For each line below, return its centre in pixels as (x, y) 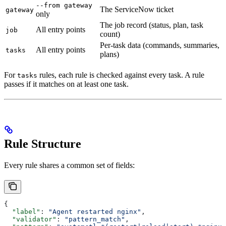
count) (110, 34)
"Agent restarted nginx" (95, 211)
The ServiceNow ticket (137, 10)
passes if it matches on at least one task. (66, 84)
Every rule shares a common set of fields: (69, 165)
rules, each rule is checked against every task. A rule (121, 75)
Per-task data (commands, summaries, (160, 45)
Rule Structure (43, 144)
